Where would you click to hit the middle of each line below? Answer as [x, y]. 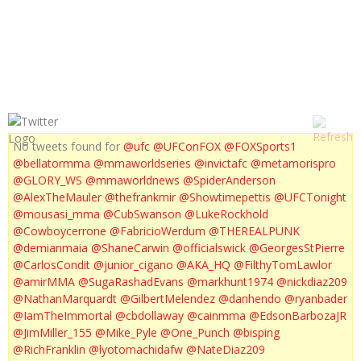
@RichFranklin [49, 350]
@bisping [256, 333]
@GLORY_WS [48, 180]
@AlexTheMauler [57, 197]
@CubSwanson [142, 214]
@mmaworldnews [133, 180]
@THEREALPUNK [254, 231]
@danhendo [250, 299]
